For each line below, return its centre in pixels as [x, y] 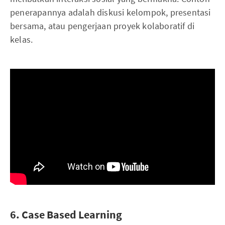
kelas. [22, 40]
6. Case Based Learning [66, 214]
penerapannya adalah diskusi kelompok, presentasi [110, 13]
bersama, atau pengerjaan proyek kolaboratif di [102, 26]
